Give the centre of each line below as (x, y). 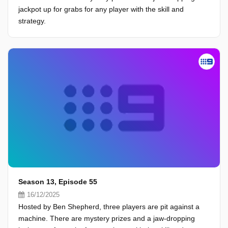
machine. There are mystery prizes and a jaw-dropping (107, 218)
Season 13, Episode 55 (58, 182)
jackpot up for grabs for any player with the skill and (101, 9)
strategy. (32, 21)
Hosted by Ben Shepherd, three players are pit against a (109, 207)
